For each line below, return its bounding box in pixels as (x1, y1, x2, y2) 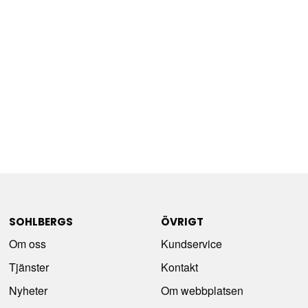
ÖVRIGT (160, 214, 203, 229)
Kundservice (160, 235, 222, 252)
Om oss (9, 235, 47, 252)
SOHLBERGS (9, 214, 74, 229)
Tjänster (9, 258, 49, 275)
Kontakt (160, 258, 198, 275)
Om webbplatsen (160, 282, 243, 298)
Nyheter (9, 282, 48, 298)
